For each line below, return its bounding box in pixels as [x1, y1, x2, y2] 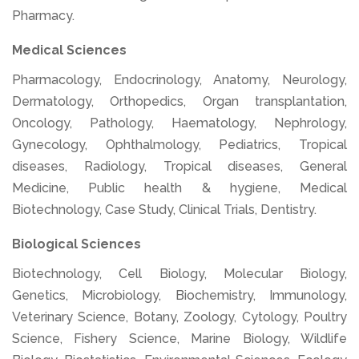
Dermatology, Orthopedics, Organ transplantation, [12, 94, 347, 110]
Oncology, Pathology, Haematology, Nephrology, [12, 115, 347, 131]
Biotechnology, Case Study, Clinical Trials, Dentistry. [12, 202, 317, 218]
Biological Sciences [12, 236, 141, 252]
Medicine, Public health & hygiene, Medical [12, 180, 347, 196]
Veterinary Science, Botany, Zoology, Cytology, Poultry [12, 309, 347, 325]
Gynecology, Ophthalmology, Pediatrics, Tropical [12, 137, 347, 153]
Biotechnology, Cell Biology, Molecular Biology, [12, 266, 347, 282]
